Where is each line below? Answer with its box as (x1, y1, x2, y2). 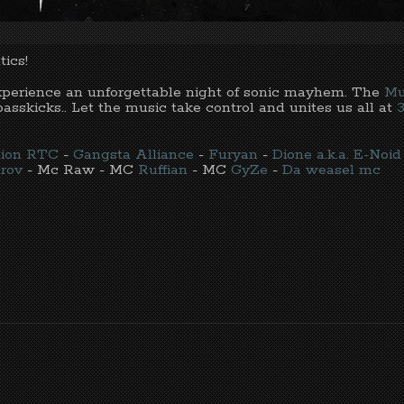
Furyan (208, 145, 258, 165)
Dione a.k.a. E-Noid (272, 145, 401, 165)
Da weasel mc (282, 161, 381, 180)
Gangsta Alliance (73, 145, 194, 165)
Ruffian (138, 161, 188, 180)
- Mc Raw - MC (23, 161, 138, 180)
